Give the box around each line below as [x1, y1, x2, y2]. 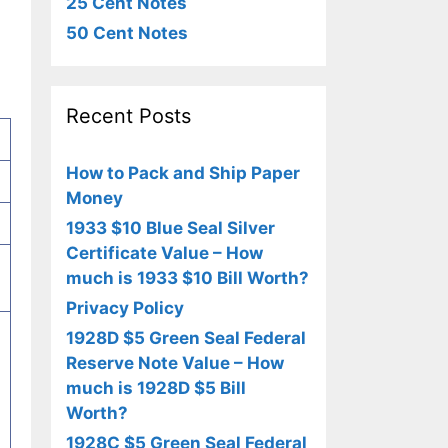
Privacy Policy [66, 298, 184, 318]
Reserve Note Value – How [66, 353, 284, 373]
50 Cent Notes [66, 23, 188, 43]
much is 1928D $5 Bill [66, 378, 246, 398]
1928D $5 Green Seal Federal [66, 328, 306, 348]
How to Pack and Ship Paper [66, 163, 300, 183]
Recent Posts [66, 104, 191, 128]
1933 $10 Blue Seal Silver [66, 218, 275, 238]
